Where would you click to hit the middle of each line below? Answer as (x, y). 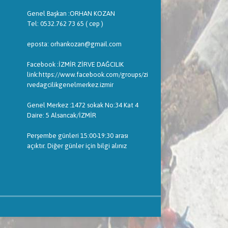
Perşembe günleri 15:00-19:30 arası (77, 136)
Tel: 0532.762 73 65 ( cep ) (65, 24)
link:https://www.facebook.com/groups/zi (87, 75)
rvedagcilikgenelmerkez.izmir (70, 85)
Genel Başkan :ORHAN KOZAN (71, 14)
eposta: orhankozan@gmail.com (74, 44)
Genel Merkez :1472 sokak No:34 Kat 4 (82, 105)
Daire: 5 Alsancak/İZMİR (61, 116)
